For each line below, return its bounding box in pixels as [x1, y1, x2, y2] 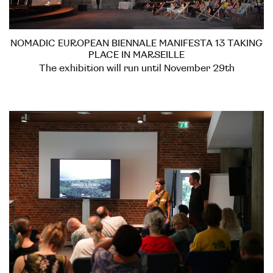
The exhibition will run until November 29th [38, 62, 235, 74]
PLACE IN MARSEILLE [88, 49, 185, 60]
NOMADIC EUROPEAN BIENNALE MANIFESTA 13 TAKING [10, 37, 263, 49]
